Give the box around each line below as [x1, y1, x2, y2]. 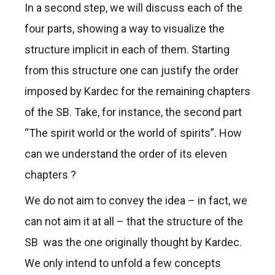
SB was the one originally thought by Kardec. [25, 236, 242, 249]
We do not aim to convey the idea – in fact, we [25, 194, 247, 207]
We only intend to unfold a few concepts [25, 257, 221, 270]
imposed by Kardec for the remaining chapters [25, 85, 250, 98]
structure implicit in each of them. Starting [25, 43, 230, 56]
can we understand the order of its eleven [25, 147, 227, 161]
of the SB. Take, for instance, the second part [25, 106, 242, 119]
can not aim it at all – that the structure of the [25, 215, 243, 228]
